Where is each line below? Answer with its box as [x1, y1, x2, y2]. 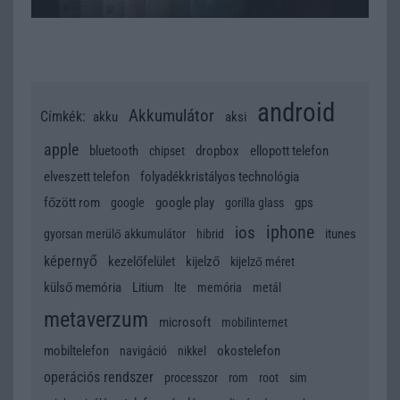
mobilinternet [221, 315, 287, 330]
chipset [149, 144, 185, 159]
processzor [164, 371, 218, 386]
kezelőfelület [108, 254, 175, 271]
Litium [132, 279, 163, 296]
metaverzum [44, 307, 148, 333]
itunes [325, 226, 356, 243]
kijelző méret [230, 254, 295, 270]
